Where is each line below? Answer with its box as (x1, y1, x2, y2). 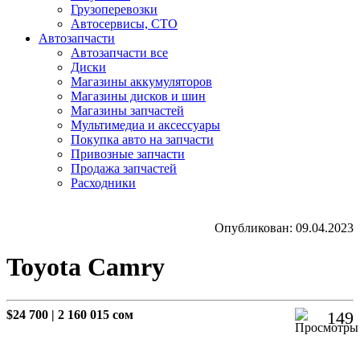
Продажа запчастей (71, 162, 177, 175)
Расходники (71, 176, 136, 190)
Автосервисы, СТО (71, 17, 178, 31)
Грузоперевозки (71, 2, 157, 16)
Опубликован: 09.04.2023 (215, 221, 354, 235)
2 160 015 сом (58, 307, 133, 321)
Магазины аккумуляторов (71, 75, 212, 88)
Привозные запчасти (71, 147, 185, 161)
